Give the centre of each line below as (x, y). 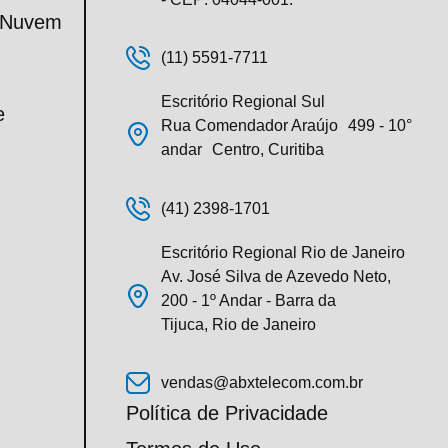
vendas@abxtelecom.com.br (262, 383)
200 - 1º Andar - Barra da (248, 300)
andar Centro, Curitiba (242, 150)
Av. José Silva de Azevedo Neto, (276, 276)
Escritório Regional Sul (248, 102)
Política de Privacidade (227, 413)
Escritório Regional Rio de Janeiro (283, 252)
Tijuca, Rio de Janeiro (238, 324)
